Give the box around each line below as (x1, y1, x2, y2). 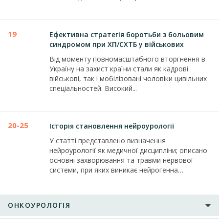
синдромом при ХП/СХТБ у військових (49, 40, 184, 49)
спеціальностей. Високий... (49, 84, 137, 93)
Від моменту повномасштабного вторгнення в (49, 54, 205, 64)
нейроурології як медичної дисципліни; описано (49, 146, 207, 155)
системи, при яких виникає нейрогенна (49, 165, 178, 175)
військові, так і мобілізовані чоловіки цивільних (49, 74, 207, 83)
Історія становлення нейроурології (49, 121, 174, 131)
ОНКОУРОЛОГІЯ (8, 200, 70, 210)
